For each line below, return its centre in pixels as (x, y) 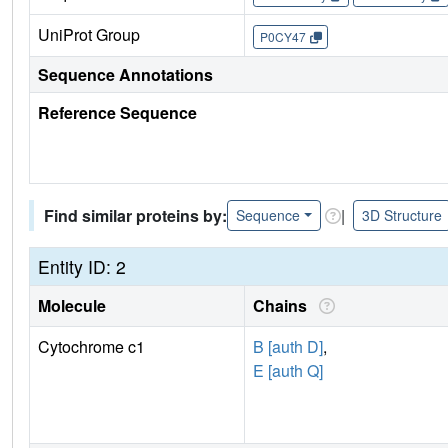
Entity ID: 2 (82, 267)
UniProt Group (89, 35)
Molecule (72, 306)
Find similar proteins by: (135, 215)
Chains (284, 306)
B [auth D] (288, 347)
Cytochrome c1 (91, 347)
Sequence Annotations (125, 75)
